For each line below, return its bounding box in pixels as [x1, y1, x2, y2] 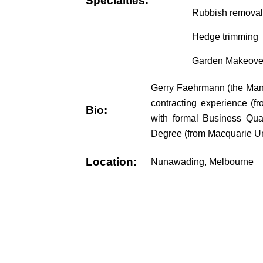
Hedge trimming [192, 31, 258, 42]
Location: [86, 156, 137, 168]
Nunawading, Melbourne [151, 156, 254, 167]
